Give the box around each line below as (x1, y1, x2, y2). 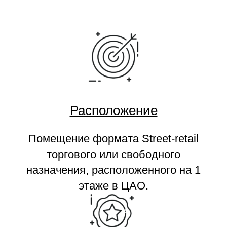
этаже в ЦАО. (79, 179, 148, 192)
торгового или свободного (47, 148, 180, 161)
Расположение (69, 103, 158, 118)
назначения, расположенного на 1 (26, 164, 201, 176)
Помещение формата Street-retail (28, 132, 199, 145)
